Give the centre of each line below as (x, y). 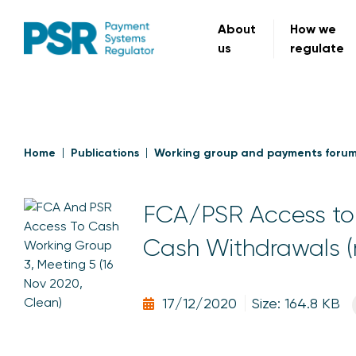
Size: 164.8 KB (296, 303)
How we (313, 29)
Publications (105, 153)
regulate (317, 48)
